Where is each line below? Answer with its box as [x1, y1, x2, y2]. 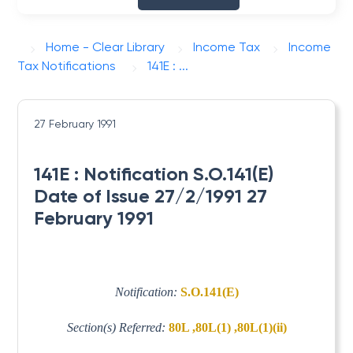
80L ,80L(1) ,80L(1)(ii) [168, 320, 287, 334]
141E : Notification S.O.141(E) [34, 162, 274, 185]
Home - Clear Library [46, 39, 165, 54]
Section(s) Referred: [66, 320, 169, 334]
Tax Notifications [17, 58, 117, 73]
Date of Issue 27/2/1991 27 [34, 184, 268, 207]
